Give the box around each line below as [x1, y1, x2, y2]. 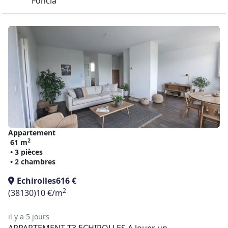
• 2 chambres [10, 157, 55, 166]
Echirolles [17, 175, 56, 186]
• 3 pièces [10, 147, 43, 157]
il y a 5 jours [8, 212, 49, 221]
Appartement [8, 128, 55, 137]
